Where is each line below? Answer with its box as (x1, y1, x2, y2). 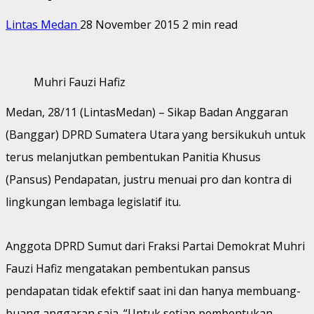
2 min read (182, 16, 238, 32)
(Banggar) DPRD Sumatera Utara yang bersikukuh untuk (6, 126, 306, 142)
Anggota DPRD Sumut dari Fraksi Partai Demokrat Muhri (6, 238, 305, 254)
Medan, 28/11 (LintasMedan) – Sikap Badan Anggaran (6, 104, 288, 120)
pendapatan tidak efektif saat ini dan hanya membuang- (6, 282, 301, 299)
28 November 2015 (80, 16, 182, 32)
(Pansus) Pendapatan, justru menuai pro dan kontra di (6, 171, 292, 187)
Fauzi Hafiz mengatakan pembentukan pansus (6, 260, 250, 276)
